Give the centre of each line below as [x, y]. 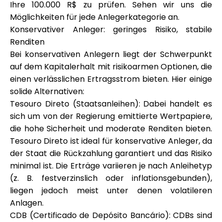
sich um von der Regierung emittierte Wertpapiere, [111, 116]
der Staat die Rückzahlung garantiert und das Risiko [111, 153]
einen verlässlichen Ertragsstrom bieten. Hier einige [111, 79]
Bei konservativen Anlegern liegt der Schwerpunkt [111, 54]
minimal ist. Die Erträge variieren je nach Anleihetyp [111, 166]
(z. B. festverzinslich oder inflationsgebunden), [111, 178]
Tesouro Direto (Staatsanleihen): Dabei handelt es [111, 104]
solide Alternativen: [47, 91]
